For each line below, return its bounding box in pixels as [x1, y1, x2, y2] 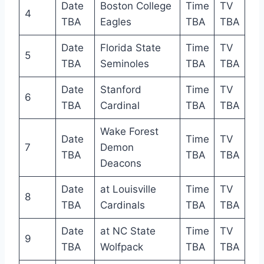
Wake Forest [100, 125, 159, 137]
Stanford [100, 83, 141, 95]
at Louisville [100, 183, 156, 195]
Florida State [100, 41, 161, 54]
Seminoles [100, 57, 149, 70]
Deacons [100, 157, 141, 169]
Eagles [100, 15, 131, 28]
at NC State [100, 225, 156, 237]
